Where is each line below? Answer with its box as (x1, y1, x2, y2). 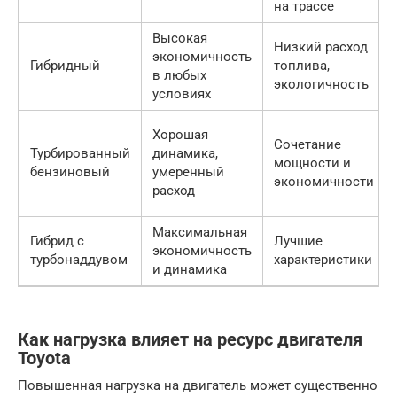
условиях (152, 85, 211, 102)
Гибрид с (30, 232, 84, 249)
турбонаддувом (30, 251, 128, 268)
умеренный (152, 163, 224, 180)
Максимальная (152, 223, 247, 240)
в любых (152, 66, 206, 83)
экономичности (274, 173, 374, 190)
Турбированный (30, 144, 130, 161)
